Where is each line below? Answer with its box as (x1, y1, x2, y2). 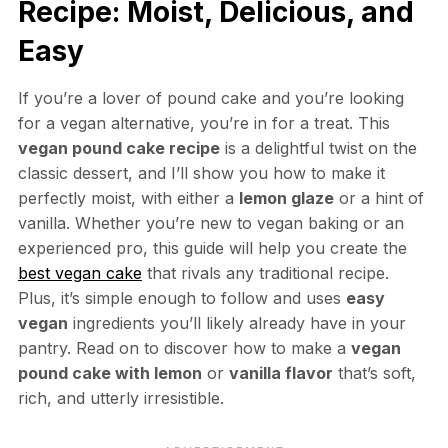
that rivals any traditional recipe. (141, 262, 389, 283)
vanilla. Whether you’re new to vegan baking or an (17, 212, 404, 233)
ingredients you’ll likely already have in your (67, 312, 406, 333)
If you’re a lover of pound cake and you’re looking (17, 87, 404, 108)
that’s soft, (332, 362, 416, 383)
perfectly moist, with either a (17, 187, 239, 208)
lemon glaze (238, 187, 334, 208)
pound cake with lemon (17, 362, 202, 383)
